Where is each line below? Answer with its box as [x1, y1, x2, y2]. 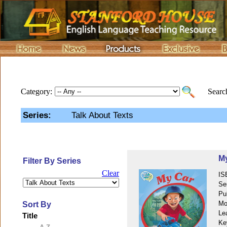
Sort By [22, 200, 51, 209]
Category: [21, 87, 52, 96]
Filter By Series [23, 157, 81, 165]
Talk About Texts [71, 110, 133, 120]
